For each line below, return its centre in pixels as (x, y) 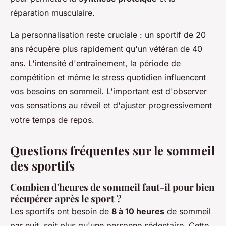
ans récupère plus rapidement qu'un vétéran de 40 (106, 49)
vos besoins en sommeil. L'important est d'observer (108, 92)
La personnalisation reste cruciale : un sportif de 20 (108, 35)
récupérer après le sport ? (66, 199)
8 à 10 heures (138, 212)
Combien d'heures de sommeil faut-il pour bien (112, 187)
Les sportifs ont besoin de (61, 212)
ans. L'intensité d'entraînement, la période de (95, 63)
